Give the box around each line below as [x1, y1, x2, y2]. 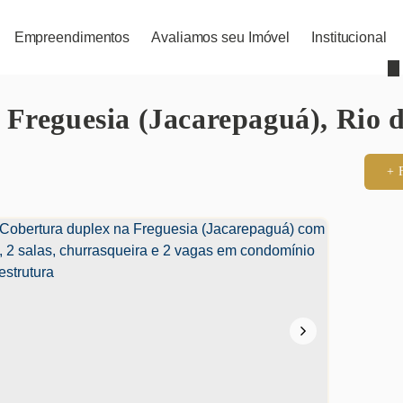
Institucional [311, 29, 387, 45]
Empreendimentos [13, 29, 130, 45]
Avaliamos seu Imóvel [151, 29, 291, 45]
